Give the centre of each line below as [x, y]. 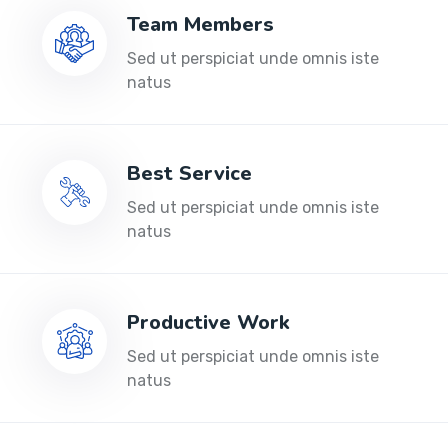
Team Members [200, 24]
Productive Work [208, 322]
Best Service [189, 173]
